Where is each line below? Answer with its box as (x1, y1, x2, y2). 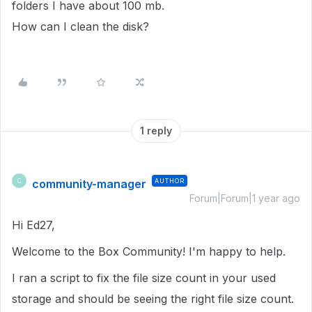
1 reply (140, 125, 172, 136)
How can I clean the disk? (12, 19, 149, 33)
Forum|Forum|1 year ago (189, 192, 300, 204)
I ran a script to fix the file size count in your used (12, 271, 276, 285)
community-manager (32, 177, 146, 191)
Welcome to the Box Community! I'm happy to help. (12, 244, 286, 258)
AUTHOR (155, 177, 185, 185)
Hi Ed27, (12, 218, 55, 232)
